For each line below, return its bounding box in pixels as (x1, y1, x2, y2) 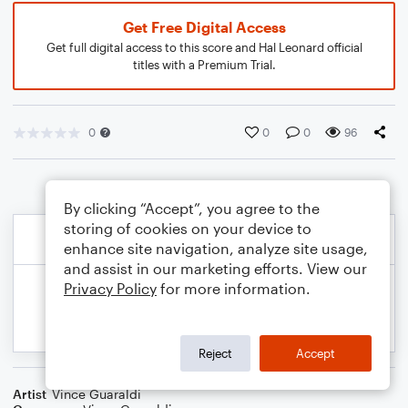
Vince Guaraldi (52, 386, 141, 402)
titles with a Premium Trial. (132, 57, 276, 72)
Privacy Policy (64, 280, 157, 297)
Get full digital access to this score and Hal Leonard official (46, 40, 362, 55)
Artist (13, 386, 46, 402)
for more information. (157, 280, 311, 297)
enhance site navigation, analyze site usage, (64, 240, 368, 257)
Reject (199, 345, 232, 361)
